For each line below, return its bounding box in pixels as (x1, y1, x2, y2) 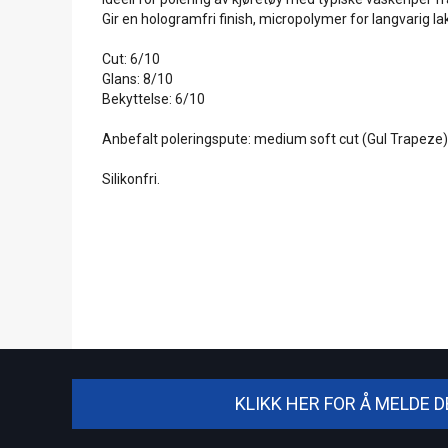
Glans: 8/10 (102, 71, 173, 87)
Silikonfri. (102, 171, 160, 187)
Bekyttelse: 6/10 (102, 91, 205, 107)
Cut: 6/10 (102, 51, 160, 67)
